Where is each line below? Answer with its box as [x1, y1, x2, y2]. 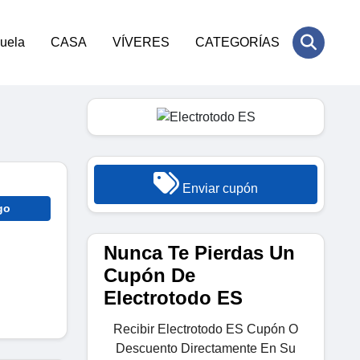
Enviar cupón [179, 181, 258, 195]
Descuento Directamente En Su [116, 341, 296, 355]
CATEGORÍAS [195, 35, 280, 49]
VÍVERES [112, 35, 170, 49]
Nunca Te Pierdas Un [104, 241, 295, 264]
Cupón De [104, 264, 195, 286]
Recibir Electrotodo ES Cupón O [113, 321, 298, 336]
